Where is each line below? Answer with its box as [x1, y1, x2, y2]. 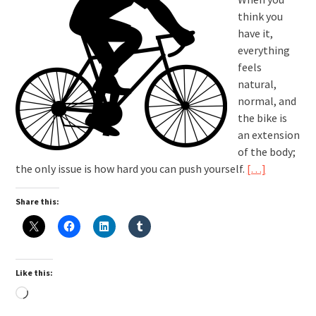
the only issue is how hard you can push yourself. [15, 161, 247, 176]
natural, [237, 76, 276, 91]
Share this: [15, 195, 59, 207]
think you [237, 8, 283, 23]
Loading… [27, 286, 78, 301]
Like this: [15, 267, 53, 278]
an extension [237, 127, 300, 142]
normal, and [237, 93, 296, 108]
